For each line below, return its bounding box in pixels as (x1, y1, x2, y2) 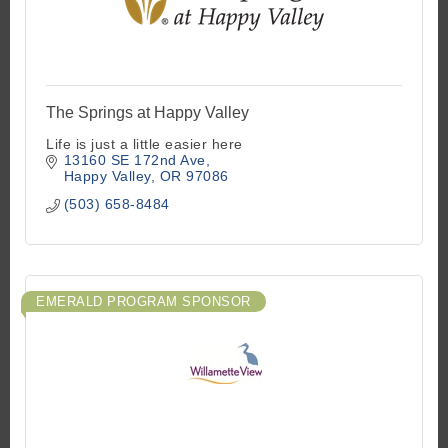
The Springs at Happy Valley (46, 103, 249, 121)
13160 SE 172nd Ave (63, 151, 206, 168)
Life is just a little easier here (46, 135, 243, 152)
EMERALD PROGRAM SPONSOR (36, 293, 251, 309)
